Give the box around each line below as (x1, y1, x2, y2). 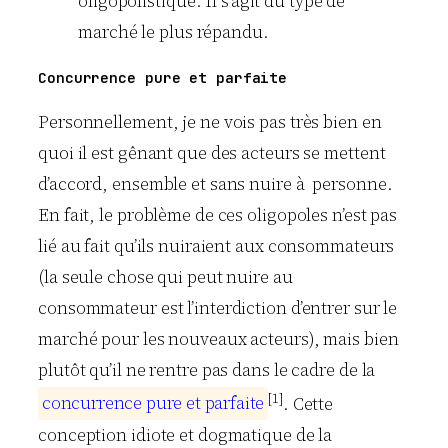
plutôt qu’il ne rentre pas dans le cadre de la (38, 357, 376, 382)
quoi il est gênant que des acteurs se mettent (38, 140, 386, 165)
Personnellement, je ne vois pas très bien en (38, 109, 382, 134)
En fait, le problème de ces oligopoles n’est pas (38, 202, 398, 227)
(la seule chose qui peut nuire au (38, 264, 293, 289)
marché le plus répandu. (78, 20, 269, 45)
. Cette (282, 391, 334, 416)
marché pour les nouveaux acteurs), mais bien (38, 326, 399, 351)
